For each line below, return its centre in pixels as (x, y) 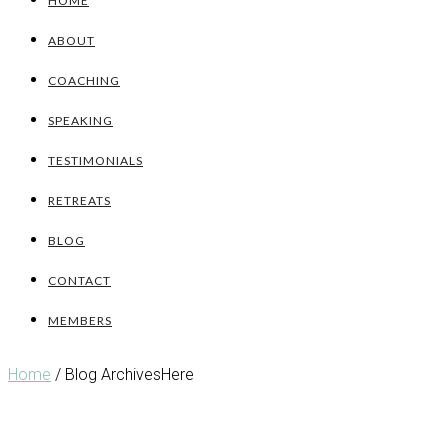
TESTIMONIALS (95, 160)
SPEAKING (80, 120)
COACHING (84, 80)
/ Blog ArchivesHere (122, 374)
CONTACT (79, 280)
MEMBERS (80, 320)
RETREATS (79, 200)
